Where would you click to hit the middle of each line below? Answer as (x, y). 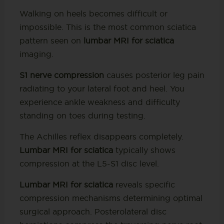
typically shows (144, 150)
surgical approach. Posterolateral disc (93, 211)
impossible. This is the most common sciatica (107, 27)
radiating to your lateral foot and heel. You (102, 88)
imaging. (36, 54)
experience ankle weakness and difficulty (99, 102)
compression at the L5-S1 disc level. (89, 163)
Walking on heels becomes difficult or (93, 13)
